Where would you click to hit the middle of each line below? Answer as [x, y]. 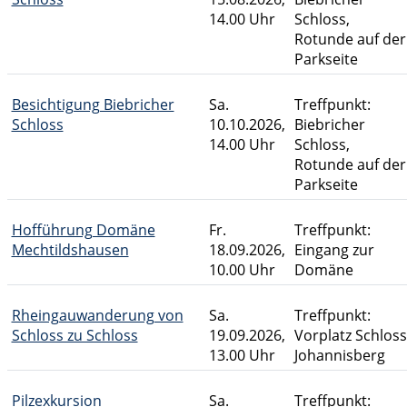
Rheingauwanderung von [97, 315]
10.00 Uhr [242, 270]
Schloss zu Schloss [74, 335]
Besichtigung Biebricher [93, 104]
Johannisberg [339, 355]
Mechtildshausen [70, 250]
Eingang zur [334, 250]
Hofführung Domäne [83, 230]
